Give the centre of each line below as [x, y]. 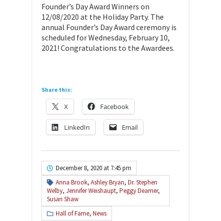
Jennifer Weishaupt [91, 191]
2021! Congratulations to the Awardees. [108, 48]
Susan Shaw [63, 199]
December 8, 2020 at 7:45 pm [93, 168]
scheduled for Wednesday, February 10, [106, 37]
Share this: [57, 90]
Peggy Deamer [139, 191]
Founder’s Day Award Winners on [95, 6]
